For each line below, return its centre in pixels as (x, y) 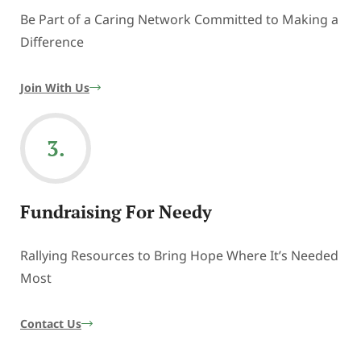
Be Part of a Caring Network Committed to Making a (179, 20)
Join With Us (55, 88)
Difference (52, 42)
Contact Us (51, 324)
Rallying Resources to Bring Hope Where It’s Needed (179, 256)
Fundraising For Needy (116, 212)
